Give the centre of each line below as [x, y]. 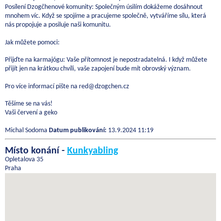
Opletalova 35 [24, 159]
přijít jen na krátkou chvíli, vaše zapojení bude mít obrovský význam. [98, 69]
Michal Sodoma [27, 130]
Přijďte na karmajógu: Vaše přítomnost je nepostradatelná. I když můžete [106, 60]
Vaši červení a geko [31, 113]
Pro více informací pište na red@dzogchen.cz [67, 86]
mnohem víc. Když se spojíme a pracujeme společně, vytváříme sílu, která [106, 16]
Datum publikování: [78, 130]
